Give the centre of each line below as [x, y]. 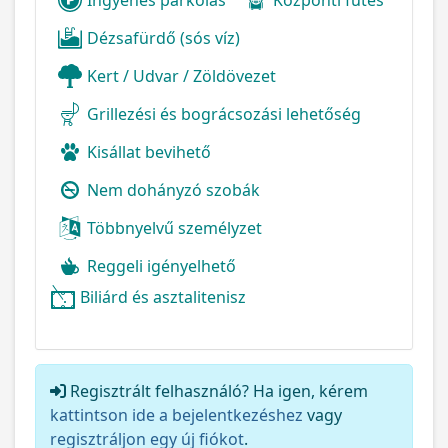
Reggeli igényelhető [161, 266]
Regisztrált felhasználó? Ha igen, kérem [217, 391]
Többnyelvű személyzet [174, 228]
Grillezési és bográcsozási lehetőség [224, 114]
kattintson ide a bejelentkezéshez [176, 415]
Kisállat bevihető [149, 152]
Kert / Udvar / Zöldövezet [181, 76]
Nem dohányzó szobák [173, 190]
